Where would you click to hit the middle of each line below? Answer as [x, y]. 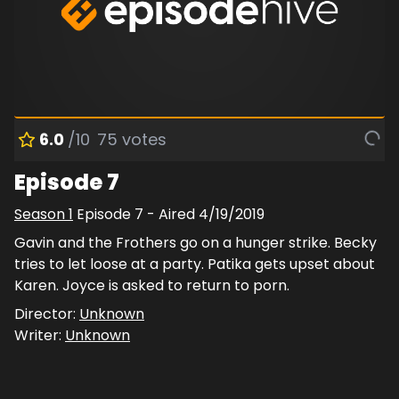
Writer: [40, 335]
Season [41, 214]
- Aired [171, 214]
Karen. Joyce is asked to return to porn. [152, 285]
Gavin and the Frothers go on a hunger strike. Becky [195, 242]
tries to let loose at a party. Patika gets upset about [195, 264]
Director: [47, 313]
